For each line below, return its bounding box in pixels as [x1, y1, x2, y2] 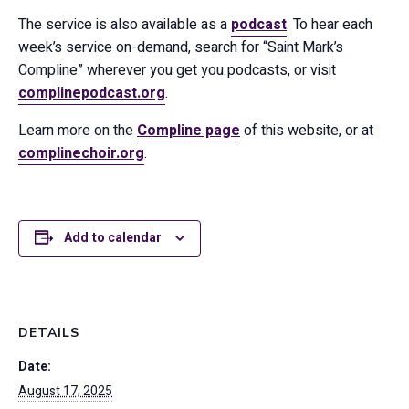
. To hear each [287, 14, 372, 36]
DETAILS [18, 324, 79, 341]
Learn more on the [18, 120, 137, 142]
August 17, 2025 [18, 382, 112, 401]
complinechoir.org [18, 142, 144, 164]
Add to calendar [64, 228, 162, 247]
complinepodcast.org [18, 82, 165, 104]
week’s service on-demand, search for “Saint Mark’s [18, 37, 343, 58]
